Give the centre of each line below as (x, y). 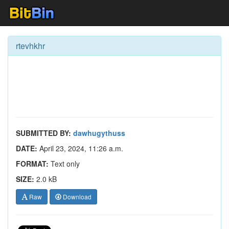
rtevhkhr (30, 46)
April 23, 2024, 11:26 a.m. (80, 148)
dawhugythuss (99, 133)
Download (76, 197)
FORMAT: (32, 164)
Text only (64, 164)
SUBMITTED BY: (43, 133)
